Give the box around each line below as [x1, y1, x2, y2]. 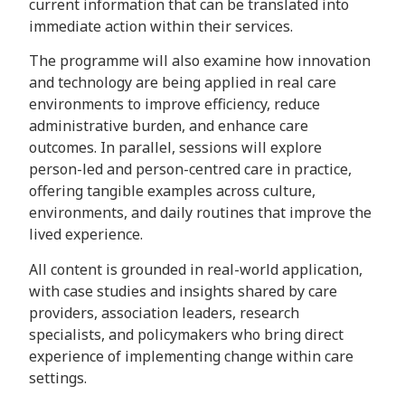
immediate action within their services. [29, 15, 293, 36]
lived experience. [29, 224, 143, 245]
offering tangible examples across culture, [29, 181, 316, 202]
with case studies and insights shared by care [29, 280, 337, 301]
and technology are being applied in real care [29, 72, 336, 93]
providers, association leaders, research [29, 302, 299, 323]
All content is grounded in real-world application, [29, 259, 363, 279]
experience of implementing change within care [29, 345, 353, 366]
